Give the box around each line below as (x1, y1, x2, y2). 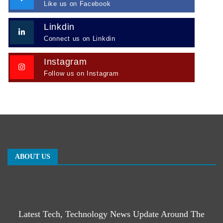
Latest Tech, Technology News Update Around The (18, 209, 205, 219)
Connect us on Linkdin (44, 34, 115, 42)
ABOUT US (15, 152, 50, 160)
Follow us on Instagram (44, 69, 119, 77)
